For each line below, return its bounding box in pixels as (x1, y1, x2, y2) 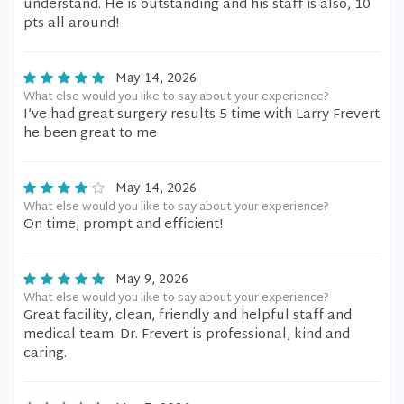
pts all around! (23, 12, 119, 36)
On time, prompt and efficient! (23, 213, 223, 237)
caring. (23, 342, 67, 366)
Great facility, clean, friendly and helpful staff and (23, 304, 352, 328)
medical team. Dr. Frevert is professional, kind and (23, 323, 350, 347)
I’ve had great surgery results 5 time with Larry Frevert (23, 103, 380, 127)
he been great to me (23, 122, 157, 146)
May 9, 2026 (115, 269, 188, 291)
